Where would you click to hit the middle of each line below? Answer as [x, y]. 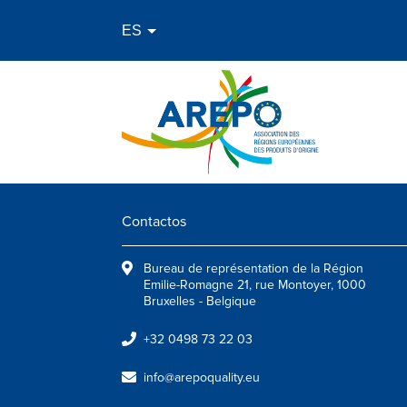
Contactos [154, 222]
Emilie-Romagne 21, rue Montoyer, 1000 [255, 285]
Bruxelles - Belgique [200, 301]
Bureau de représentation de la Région [253, 268]
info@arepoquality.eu [202, 377]
